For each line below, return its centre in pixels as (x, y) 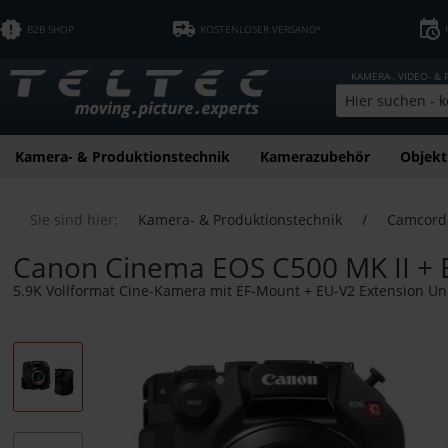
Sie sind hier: (74, 219)
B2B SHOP (51, 29)
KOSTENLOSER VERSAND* (260, 29)
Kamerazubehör (315, 156)
